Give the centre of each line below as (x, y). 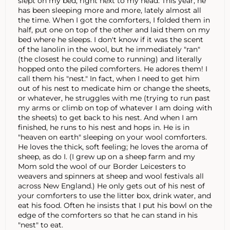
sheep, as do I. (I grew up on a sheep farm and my (107, 156)
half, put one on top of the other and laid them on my (114, 30)
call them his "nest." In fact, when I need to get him (109, 78)
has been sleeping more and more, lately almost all (110, 10)
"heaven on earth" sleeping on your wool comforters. (112, 137)
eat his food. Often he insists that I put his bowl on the (115, 205)
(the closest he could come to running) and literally (110, 59)
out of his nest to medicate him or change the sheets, (114, 88)
